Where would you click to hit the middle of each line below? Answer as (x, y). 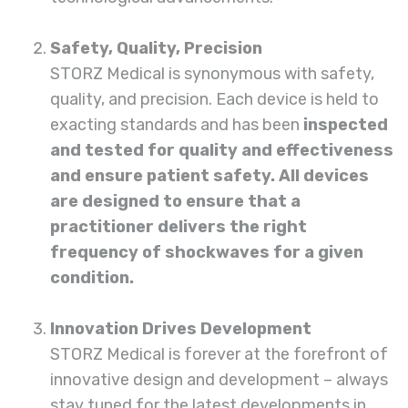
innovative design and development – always (219, 380)
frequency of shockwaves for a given (207, 253)
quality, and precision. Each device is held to (214, 100)
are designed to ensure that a (175, 202)
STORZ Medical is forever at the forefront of (219, 355)
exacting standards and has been (175, 125)
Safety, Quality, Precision (156, 49)
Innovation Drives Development (181, 329)
